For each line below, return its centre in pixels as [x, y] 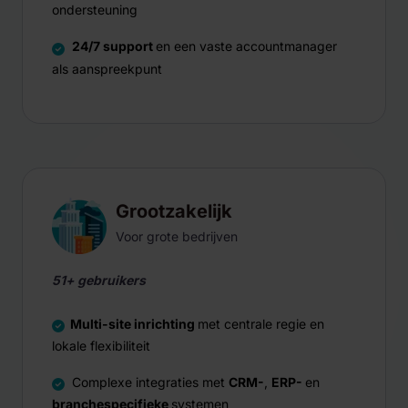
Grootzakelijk [174, 211]
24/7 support [114, 46]
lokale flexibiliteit [101, 345]
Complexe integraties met [147, 382]
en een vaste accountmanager [246, 46]
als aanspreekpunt [107, 68]
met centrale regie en [261, 323]
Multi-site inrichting [134, 323]
